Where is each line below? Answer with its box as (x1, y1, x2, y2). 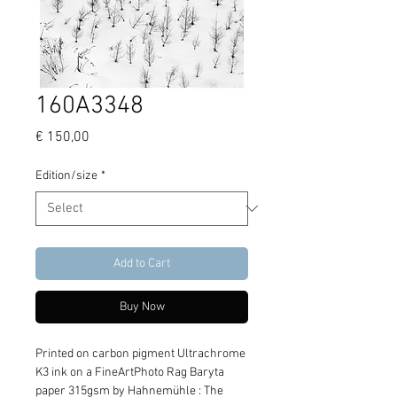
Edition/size (35, 167, 97, 183)
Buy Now (119, 299, 165, 315)
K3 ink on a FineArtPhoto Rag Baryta (35, 364, 227, 380)
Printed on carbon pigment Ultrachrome (35, 346, 248, 362)
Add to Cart (113, 255, 170, 271)
